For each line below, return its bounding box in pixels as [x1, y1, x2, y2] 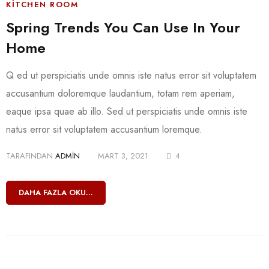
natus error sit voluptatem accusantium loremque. [6, 122, 202, 136]
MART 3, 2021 [98, 150, 148, 162]
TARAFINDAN [6, 150, 53, 162]
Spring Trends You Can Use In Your [6, 17, 240, 38]
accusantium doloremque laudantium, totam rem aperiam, [6, 86, 235, 100]
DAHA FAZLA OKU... [19, 187, 93, 198]
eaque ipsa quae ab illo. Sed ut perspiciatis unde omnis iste [6, 104, 247, 118]
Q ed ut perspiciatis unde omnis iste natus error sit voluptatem [6, 68, 256, 82]
